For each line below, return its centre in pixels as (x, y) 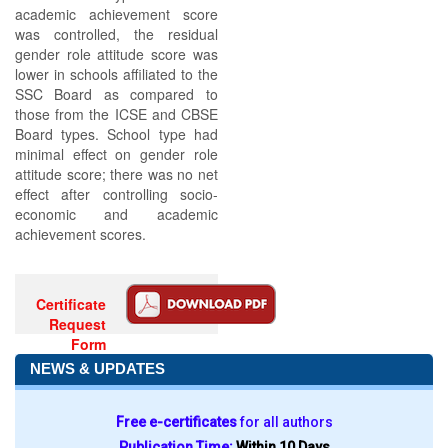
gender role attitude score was (116, 54)
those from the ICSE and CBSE (116, 114)
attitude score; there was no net (116, 174)
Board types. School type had (116, 134)
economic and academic (116, 214)
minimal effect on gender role (116, 154)
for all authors (286, 422)
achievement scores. (80, 234)
